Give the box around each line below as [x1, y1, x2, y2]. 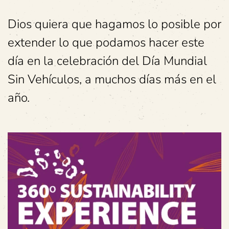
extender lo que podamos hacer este [8, 34, 204, 51]
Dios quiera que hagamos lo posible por [8, 15, 221, 32]
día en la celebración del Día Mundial [8, 52, 207, 69]
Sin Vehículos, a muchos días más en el [8, 71, 216, 87]
